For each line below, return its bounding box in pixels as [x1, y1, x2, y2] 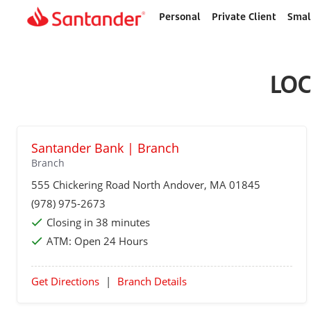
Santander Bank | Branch [31, 140, 179, 156]
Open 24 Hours [74, 234, 148, 248]
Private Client [211, 10, 276, 23]
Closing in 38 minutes [47, 215, 150, 229]
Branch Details [117, 274, 187, 288]
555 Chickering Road [31, 178, 133, 192]
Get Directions [31, 274, 99, 288]
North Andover [133, 178, 204, 192]
